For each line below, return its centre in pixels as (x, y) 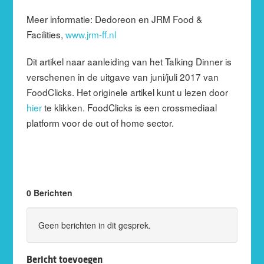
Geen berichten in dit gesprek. (94, 225)
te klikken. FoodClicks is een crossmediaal (129, 107)
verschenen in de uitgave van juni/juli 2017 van (122, 76)
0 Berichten (49, 192)
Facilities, (46, 34)
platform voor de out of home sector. (100, 122)
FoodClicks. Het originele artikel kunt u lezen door (127, 92)
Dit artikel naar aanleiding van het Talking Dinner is (129, 61)
